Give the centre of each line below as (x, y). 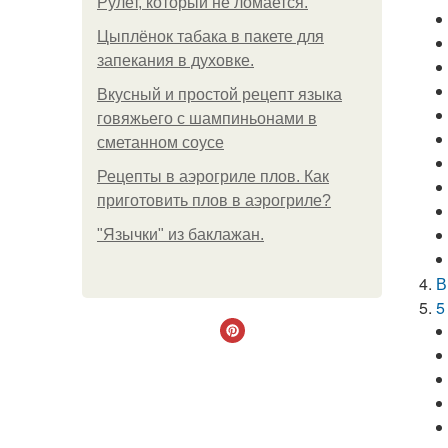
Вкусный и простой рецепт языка (219, 94)
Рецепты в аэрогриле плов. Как (213, 176)
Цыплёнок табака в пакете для (210, 36)
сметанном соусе (160, 142)
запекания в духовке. (175, 60)
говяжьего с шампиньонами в (207, 118)
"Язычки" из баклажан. (180, 234)
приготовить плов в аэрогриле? (214, 200)
